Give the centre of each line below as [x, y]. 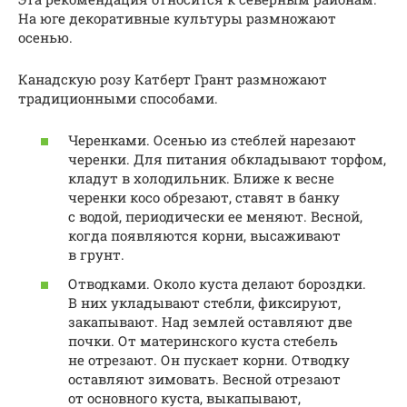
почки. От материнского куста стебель [203, 340]
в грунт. [96, 255]
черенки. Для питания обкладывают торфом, [227, 159]
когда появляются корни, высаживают [204, 236]
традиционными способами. [118, 98]
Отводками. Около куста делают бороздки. [217, 283]
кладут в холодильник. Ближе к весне [201, 179]
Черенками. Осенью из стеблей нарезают [212, 140]
